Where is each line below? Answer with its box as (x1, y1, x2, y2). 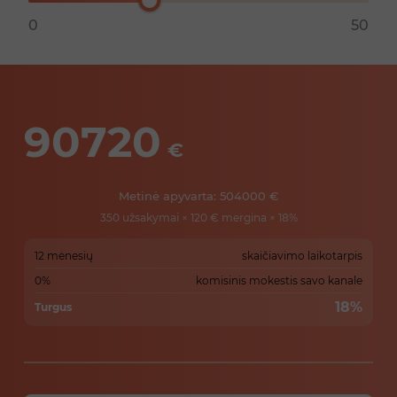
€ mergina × (206, 211, 278, 225)
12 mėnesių (35, 249, 93, 263)
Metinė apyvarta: (119, 189, 216, 204)
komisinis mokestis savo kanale (196, 274, 362, 288)
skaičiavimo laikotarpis (242, 249, 362, 263)
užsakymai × (119, 211, 191, 225)
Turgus (35, 300, 72, 315)
